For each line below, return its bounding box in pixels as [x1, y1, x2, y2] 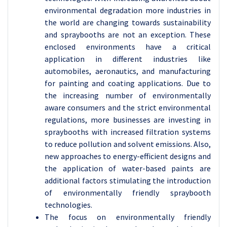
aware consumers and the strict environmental [45, 102, 211, 112]
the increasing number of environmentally [45, 90, 211, 100]
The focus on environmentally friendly [45, 212, 211, 222]
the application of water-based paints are [45, 163, 211, 173]
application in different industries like [45, 54, 211, 64]
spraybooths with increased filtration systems [45, 127, 211, 137]
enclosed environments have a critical [45, 42, 211, 52]
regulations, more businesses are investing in [45, 115, 211, 125]
